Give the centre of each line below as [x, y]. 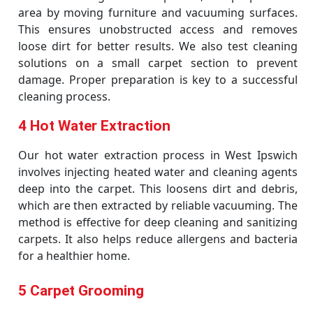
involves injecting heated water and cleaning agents [158, 172]
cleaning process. [64, 96]
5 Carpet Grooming [81, 291]
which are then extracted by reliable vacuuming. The [158, 205]
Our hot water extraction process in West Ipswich [158, 155]
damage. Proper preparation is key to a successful [158, 80]
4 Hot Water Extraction [94, 126]
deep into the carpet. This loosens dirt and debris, [158, 189]
